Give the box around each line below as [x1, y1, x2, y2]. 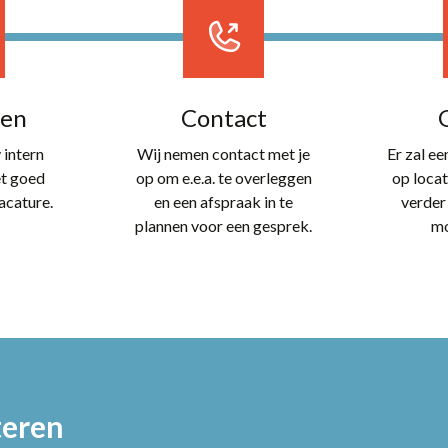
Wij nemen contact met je [137, 143, 311, 163]
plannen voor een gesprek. [135, 215, 313, 235]
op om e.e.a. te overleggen [135, 167, 312, 187]
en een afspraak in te [154, 191, 294, 211]
